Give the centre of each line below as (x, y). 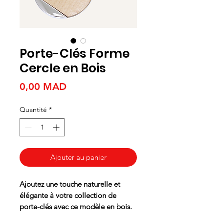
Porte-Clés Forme (75, 53)
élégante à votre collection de (68, 195)
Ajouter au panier (78, 157)
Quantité (33, 109)
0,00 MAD (43, 86)
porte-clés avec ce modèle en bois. (76, 206)
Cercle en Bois (63, 68)
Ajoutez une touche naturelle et (70, 184)
